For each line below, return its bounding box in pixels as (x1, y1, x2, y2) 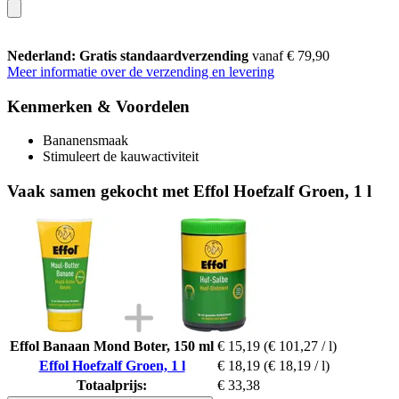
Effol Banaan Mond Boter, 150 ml (10, 338, 214, 354)
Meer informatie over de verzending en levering (7, 63, 274, 79)
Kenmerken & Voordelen (7, 96, 190, 116)
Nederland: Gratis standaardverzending (7, 47, 252, 63)
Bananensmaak (43, 133, 128, 149)
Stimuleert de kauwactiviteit (43, 149, 199, 165)
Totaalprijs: (77, 377, 147, 393)
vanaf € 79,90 (252, 47, 330, 63)
